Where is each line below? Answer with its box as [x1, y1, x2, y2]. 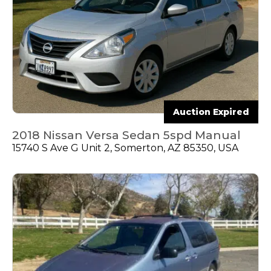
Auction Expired [173, 106, 249, 118]
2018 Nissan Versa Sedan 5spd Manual [12, 128, 241, 143]
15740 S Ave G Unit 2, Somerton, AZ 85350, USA [12, 142, 238, 154]
